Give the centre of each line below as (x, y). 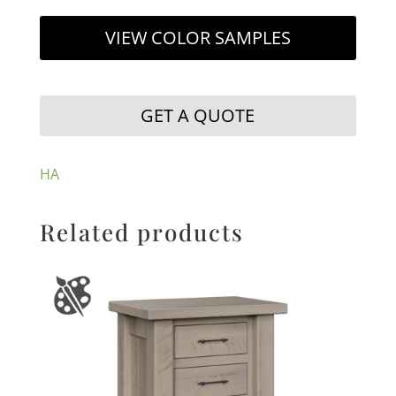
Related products (141, 232)
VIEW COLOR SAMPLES (198, 37)
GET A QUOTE (198, 115)
